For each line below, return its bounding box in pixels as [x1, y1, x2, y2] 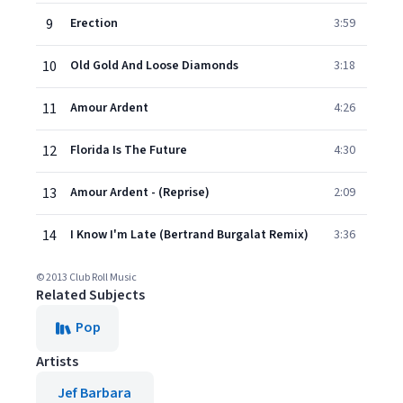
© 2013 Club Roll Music [36, 270, 137, 285]
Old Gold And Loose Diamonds [70, 57, 238, 75]
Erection [70, 14, 118, 32]
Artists [36, 352, 78, 372]
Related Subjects [36, 285, 145, 305]
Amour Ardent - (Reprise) [70, 184, 210, 201]
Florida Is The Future [70, 141, 187, 159]
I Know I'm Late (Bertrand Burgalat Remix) [70, 226, 309, 244]
